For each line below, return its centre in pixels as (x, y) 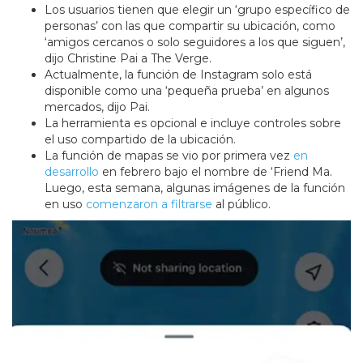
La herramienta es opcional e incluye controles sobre (193, 124)
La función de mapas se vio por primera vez (169, 156)
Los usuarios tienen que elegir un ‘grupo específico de (197, 10)
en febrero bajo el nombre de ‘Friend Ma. (216, 172)
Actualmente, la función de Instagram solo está (178, 75)
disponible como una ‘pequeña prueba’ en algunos (187, 91)
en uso (65, 205)
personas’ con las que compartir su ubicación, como (190, 26)
